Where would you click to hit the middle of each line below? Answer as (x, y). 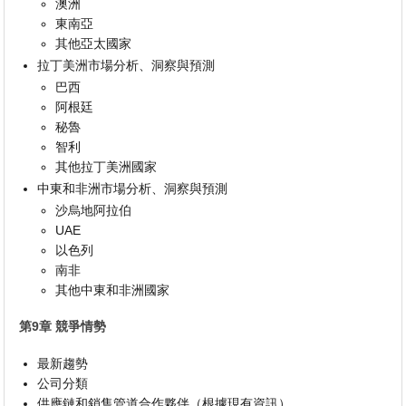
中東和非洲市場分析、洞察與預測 (133, 188)
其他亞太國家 (94, 43)
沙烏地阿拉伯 (94, 210)
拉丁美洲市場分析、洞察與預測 (126, 65)
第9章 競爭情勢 (63, 327)
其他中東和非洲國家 (113, 290)
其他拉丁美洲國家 (106, 166)
